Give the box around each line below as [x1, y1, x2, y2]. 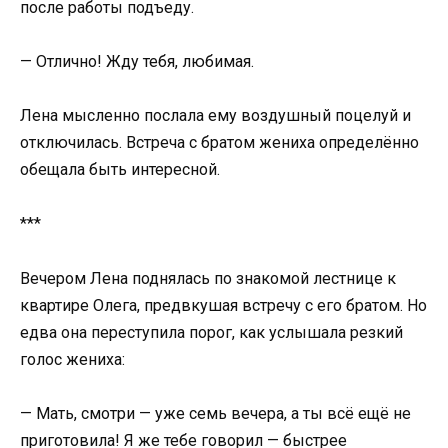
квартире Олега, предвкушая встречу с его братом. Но [20, 295, 427, 315]
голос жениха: [20, 349, 125, 369]
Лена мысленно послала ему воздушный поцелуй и [20, 106, 411, 126]
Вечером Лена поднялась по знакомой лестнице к [20, 268, 396, 288]
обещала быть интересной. [20, 160, 220, 180]
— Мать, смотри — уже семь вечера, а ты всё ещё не [20, 403, 411, 423]
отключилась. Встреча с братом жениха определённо [20, 133, 419, 153]
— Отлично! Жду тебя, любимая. [20, 52, 254, 72]
